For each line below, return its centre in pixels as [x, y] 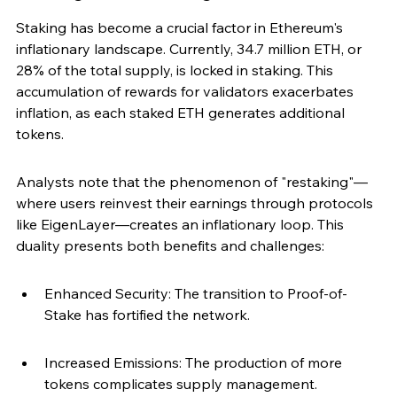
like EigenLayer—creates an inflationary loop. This [182, 225]
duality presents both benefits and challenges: [170, 246]
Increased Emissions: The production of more [195, 363]
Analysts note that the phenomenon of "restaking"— [192, 182]
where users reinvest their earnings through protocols [196, 203]
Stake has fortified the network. [147, 315]
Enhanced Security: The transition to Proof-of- [196, 294]
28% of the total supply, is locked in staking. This [176, 70]
